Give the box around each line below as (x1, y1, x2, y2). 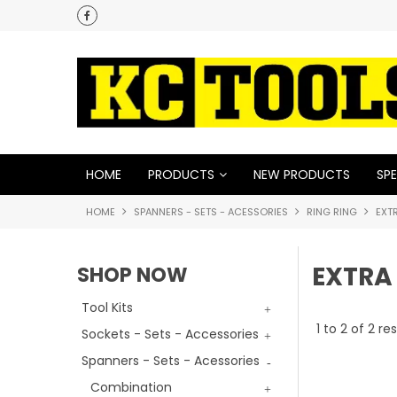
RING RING (307, 205, 357, 219)
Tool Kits (82, 299, 133, 316)
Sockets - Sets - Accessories (82, 325, 259, 343)
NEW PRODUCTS (253, 165, 350, 183)
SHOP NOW (77, 261, 188, 289)
